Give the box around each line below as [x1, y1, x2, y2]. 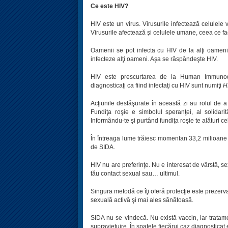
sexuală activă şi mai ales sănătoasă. [91, 196, 193, 204]
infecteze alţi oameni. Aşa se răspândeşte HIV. [91, 55, 218, 63]
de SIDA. [91, 144, 115, 151]
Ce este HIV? [91, 3, 128, 10]
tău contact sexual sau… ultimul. [91, 170, 180, 177]
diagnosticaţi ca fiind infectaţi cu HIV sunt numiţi [91, 82, 223, 89]
